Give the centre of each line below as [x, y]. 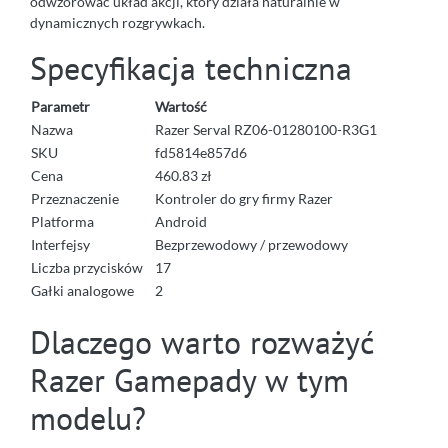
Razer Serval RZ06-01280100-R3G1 [266, 129]
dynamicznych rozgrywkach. [117, 22]
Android [181, 221]
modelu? [88, 417]
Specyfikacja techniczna [191, 67]
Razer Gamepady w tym [189, 379]
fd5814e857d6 [201, 152]
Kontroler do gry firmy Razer [244, 198]
